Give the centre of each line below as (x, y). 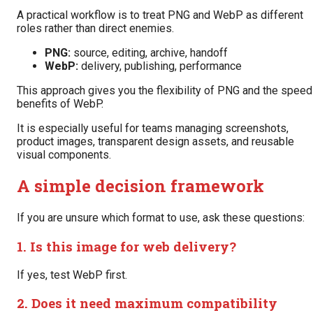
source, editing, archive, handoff (149, 52)
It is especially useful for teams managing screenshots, (153, 128)
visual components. (64, 154)
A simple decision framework (140, 186)
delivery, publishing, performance (160, 66)
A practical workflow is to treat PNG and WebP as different (160, 15)
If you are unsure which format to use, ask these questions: (161, 218)
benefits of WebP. (60, 103)
